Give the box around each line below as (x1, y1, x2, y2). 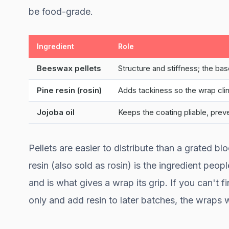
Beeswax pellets (37, 63, 101, 73)
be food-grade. (29, 6, 93, 17)
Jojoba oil (37, 107, 75, 117)
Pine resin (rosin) (37, 85, 102, 95)
